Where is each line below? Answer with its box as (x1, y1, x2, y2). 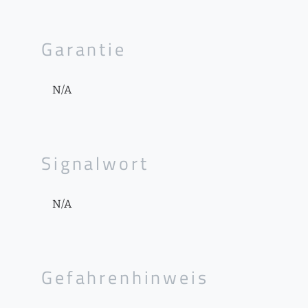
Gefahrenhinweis (41, 264, 209, 291)
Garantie (41, 36, 126, 63)
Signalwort (41, 150, 149, 177)
